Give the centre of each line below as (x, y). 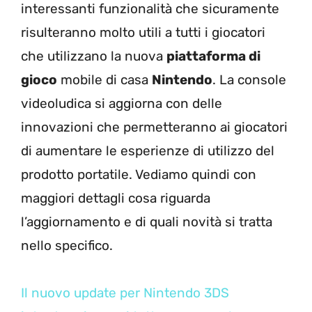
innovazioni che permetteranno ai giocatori (154, 127)
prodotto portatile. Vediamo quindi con (139, 174)
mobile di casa (104, 79)
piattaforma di (213, 56)
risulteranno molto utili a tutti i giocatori (143, 32)
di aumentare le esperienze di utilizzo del (148, 150)
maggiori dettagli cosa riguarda (116, 198)
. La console (249, 79)
